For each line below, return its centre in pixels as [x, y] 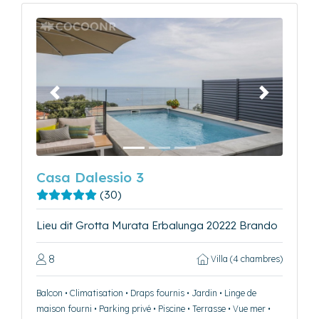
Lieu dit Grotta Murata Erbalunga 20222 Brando [157, 226]
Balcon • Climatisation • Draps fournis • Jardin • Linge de [146, 293]
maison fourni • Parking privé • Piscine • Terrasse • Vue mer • [153, 309]
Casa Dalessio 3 [90, 178]
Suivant [281, 99]
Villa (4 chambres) [246, 259]
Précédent [80, 99]
